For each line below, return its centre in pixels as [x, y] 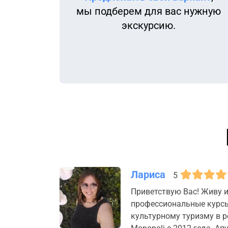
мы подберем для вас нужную [149, 11]
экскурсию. [149, 26]
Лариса [148, 175]
